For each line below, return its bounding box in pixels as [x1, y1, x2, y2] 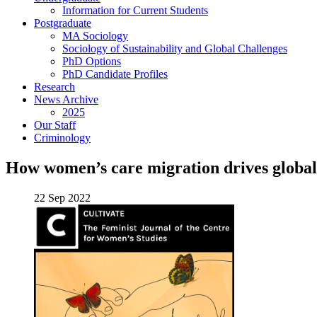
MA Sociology [62, 30, 128, 42]
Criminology [34, 132, 91, 144]
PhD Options [62, 55, 121, 68]
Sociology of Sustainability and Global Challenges [62, 42, 287, 55]
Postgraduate [34, 17, 91, 30]
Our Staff [34, 119, 76, 132]
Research [34, 81, 75, 93]
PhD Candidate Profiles [62, 68, 168, 81]
